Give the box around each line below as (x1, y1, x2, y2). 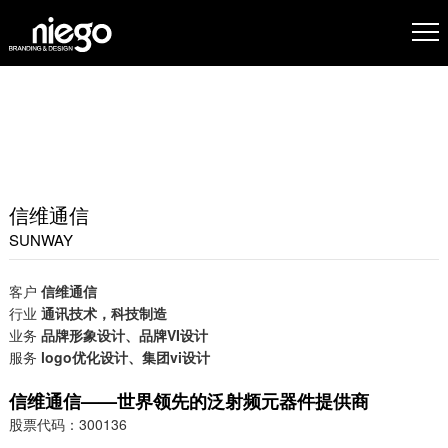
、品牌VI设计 (124, 325, 208, 345)
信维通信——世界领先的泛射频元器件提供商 (8, 388, 369, 414)
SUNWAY (8, 229, 73, 250)
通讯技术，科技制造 (40, 303, 167, 323)
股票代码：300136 (8, 414, 127, 434)
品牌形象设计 (40, 325, 125, 345)
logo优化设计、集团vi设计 (40, 347, 210, 367)
